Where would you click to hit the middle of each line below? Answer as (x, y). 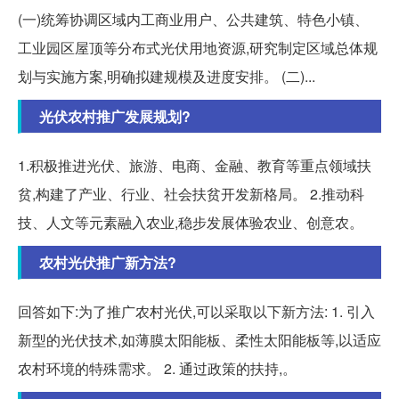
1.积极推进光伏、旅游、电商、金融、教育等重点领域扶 (195, 166)
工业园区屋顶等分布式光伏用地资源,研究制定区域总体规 (198, 48)
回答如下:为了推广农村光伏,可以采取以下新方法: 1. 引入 (196, 312)
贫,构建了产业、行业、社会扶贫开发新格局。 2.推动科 (191, 194)
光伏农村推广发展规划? (115, 117)
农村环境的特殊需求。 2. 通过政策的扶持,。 (157, 369)
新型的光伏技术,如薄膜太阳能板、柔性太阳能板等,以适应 (199, 340)
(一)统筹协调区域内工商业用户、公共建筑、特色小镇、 (193, 20)
